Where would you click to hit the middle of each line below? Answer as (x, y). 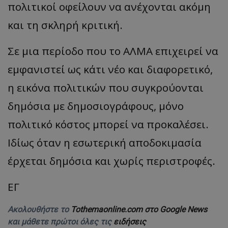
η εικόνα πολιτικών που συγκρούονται (106, 87)
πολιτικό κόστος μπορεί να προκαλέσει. (108, 124)
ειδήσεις (130, 221)
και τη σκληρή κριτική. (65, 25)
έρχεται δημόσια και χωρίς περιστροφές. (111, 161)
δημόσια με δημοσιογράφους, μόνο (96, 106)
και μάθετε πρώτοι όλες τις (61, 221)
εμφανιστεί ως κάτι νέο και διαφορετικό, (110, 69)
